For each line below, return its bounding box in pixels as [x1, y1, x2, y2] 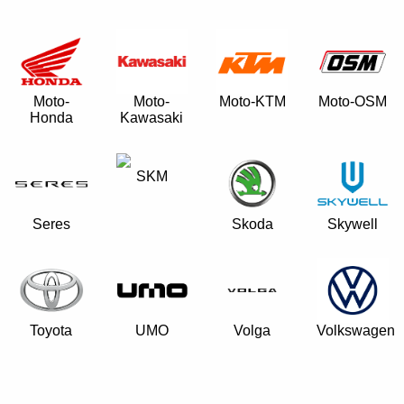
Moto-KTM [218, 94, 286, 109]
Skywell [326, 216, 378, 232]
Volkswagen [317, 323, 396, 338]
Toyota [30, 323, 73, 338]
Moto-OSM [317, 94, 387, 109]
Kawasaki [120, 110, 184, 125]
